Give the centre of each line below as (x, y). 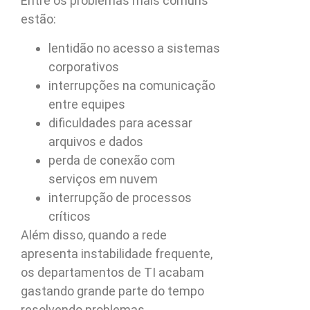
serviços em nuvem (103, 179)
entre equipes (87, 104)
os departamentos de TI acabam (112, 272)
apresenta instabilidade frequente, (117, 253)
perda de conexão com (112, 160)
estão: (38, 19)
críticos (70, 216)
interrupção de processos (120, 197)
